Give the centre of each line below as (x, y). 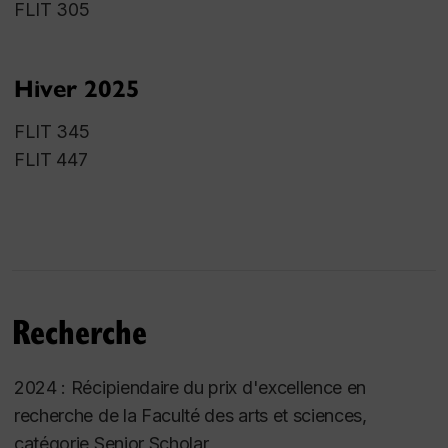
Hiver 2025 (77, 88)
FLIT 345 (52, 131)
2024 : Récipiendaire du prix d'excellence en (190, 387)
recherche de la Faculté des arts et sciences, (190, 415)
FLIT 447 (51, 159)
